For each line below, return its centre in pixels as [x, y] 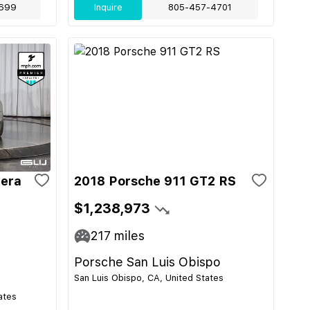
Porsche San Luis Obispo [147, 262]
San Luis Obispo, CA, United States [149, 278]
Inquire [108, 7]
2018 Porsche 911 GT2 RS [155, 181]
